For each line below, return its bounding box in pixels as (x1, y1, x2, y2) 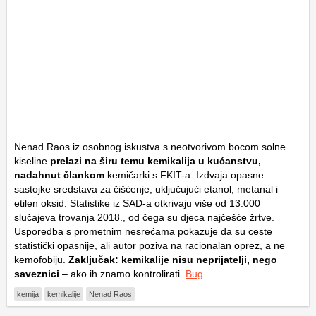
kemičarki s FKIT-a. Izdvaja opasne (104, 169, 264, 181)
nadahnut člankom (14, 169, 104, 181)
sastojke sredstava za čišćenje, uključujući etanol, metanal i (14, 183, 278, 195)
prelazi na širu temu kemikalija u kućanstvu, (50, 154, 261, 166)
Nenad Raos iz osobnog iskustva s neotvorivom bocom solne (14, 140, 286, 152)
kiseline (14, 154, 50, 166)
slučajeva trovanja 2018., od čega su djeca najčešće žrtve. (14, 211, 274, 223)
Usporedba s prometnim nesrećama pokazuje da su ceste (14, 225, 272, 237)
